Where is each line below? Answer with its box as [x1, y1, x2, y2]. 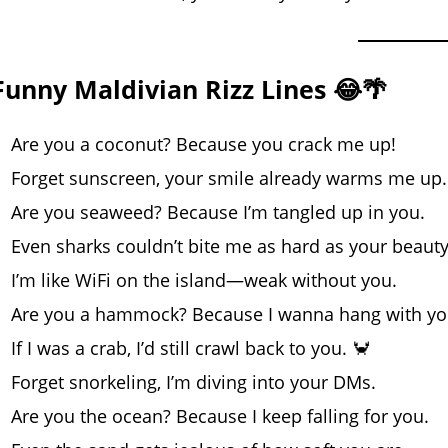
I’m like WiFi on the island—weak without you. [11, 268, 397, 293]
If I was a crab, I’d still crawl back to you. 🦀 [11, 336, 370, 361]
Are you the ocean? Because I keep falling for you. [11, 404, 429, 429]
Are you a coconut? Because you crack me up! [11, 132, 396, 157]
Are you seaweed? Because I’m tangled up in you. [11, 200, 425, 225]
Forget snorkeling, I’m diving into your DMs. [11, 370, 376, 395]
